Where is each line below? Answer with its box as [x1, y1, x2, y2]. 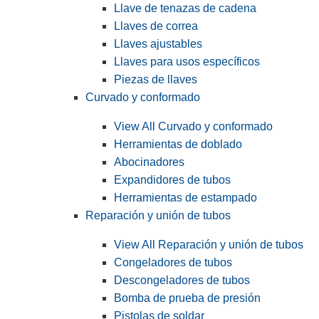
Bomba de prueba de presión [114, 292, 261, 305]
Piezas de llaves [114, 73, 197, 86]
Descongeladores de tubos [114, 274, 250, 287]
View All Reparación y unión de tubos [114, 239, 303, 251]
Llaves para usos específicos [114, 56, 260, 68]
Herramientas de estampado [114, 192, 257, 204]
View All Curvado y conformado [114, 120, 273, 133]
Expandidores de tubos [114, 174, 231, 187]
